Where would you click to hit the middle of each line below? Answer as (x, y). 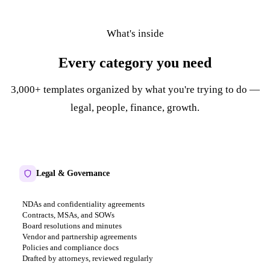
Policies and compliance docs (71, 247)
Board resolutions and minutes (72, 225)
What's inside (135, 33)
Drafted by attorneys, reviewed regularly (88, 258)
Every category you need (135, 62)
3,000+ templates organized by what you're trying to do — (135, 89)
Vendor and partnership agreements (80, 236)
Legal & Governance (73, 173)
